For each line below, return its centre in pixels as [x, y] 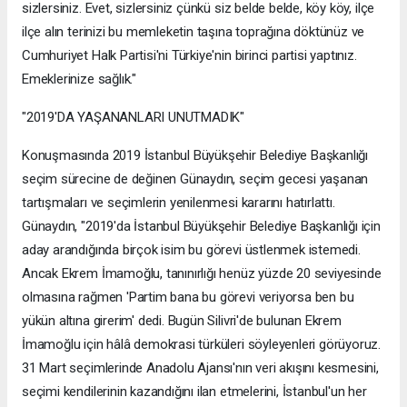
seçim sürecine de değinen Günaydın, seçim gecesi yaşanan [195, 179]
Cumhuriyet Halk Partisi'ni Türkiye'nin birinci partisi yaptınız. [189, 56]
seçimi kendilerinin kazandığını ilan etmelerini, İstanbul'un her [194, 392]
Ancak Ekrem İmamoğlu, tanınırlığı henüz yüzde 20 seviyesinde [202, 274]
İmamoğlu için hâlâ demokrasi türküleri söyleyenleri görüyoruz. [202, 345]
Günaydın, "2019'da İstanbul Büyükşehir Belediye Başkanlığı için [201, 227]
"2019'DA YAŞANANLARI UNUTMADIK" [134, 118]
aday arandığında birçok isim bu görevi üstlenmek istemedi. [191, 250]
